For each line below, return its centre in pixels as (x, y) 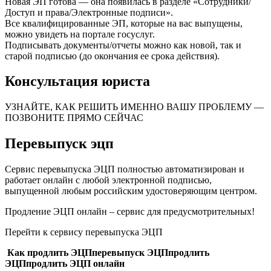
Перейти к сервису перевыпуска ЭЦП (84, 232)
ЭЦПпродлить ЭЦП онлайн (65, 264)
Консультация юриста (77, 81)
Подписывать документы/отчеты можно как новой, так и (123, 45)
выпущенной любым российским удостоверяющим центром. (131, 191)
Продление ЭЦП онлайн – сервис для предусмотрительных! (130, 212)
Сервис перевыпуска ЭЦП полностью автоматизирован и (125, 169)
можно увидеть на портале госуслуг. (80, 34)
